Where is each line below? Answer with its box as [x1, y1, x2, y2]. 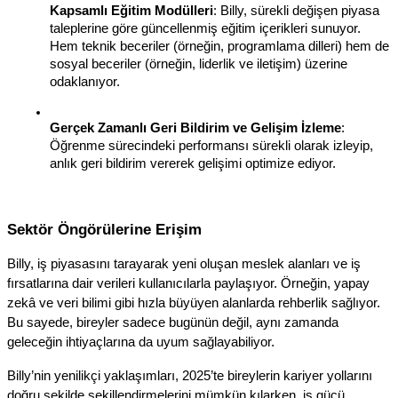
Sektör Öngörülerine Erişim [7, 219, 202, 238]
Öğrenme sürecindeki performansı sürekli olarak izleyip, [50, 139, 373, 154]
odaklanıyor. [50, 75, 120, 90]
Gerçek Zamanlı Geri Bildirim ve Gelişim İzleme [50, 121, 341, 136]
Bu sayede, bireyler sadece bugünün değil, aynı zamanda [7, 314, 338, 330]
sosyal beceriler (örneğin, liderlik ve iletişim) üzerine [50, 57, 347, 72]
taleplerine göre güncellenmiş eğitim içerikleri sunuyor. [50, 21, 361, 36]
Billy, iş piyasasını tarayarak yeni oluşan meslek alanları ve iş [7, 256, 361, 271]
